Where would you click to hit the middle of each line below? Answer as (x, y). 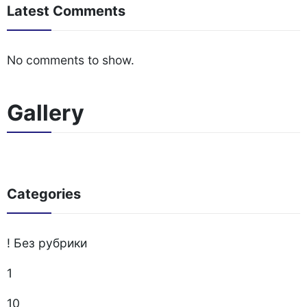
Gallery (46, 113)
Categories (44, 194)
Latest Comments (66, 11)
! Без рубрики (47, 243)
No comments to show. (71, 60)
